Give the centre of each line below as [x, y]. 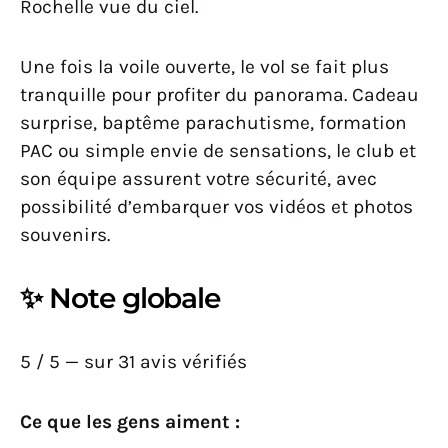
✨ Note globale [120, 297]
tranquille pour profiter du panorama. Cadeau [219, 94]
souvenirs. [65, 234]
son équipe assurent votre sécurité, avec [198, 178]
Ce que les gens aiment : [130, 421]
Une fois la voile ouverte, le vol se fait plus [204, 66]
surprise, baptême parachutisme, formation [213, 122]
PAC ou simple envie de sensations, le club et [218, 150]
